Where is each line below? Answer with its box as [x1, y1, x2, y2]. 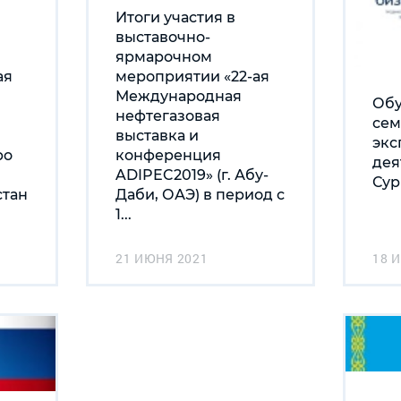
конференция [115, 146, 221, 164]
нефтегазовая [115, 107, 220, 124]
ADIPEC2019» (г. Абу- [115, 166, 269, 183]
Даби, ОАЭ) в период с [115, 185, 285, 203]
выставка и [115, 126, 199, 144]
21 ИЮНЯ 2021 [115, 249, 209, 267]
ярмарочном [115, 47, 212, 65]
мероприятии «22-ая [115, 67, 269, 85]
